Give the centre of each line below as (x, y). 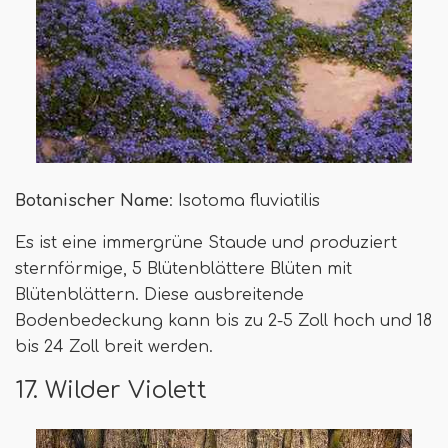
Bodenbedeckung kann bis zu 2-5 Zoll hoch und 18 (223, 320)
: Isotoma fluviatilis (244, 200)
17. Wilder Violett (111, 389)
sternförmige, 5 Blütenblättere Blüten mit (183, 268)
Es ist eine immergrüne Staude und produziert (206, 242)
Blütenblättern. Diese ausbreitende (159, 294)
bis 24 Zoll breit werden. (114, 346)
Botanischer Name (92, 200)
